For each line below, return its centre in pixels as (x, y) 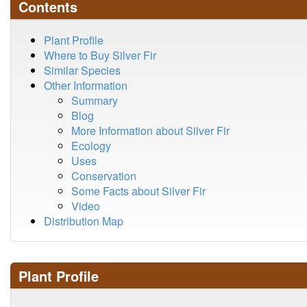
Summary (95, 100)
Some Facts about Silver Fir (138, 191)
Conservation (104, 176)
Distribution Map (84, 221)
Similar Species (82, 70)
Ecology (91, 146)
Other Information (86, 85)
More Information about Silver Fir (150, 131)
